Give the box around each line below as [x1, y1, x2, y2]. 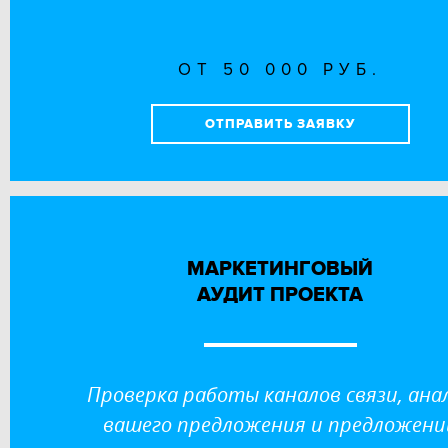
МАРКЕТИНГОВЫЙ [187, 256, 373, 281]
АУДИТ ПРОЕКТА [197, 282, 363, 307]
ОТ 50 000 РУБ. [178, 58, 382, 80]
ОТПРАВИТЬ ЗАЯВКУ [204, 115, 356, 132]
